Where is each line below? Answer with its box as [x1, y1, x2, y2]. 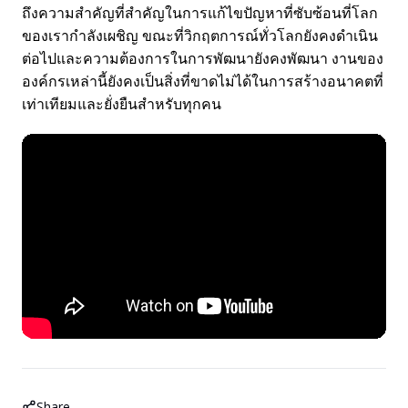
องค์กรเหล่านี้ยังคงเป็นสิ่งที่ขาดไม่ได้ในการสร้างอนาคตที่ [22, 70, 383, 91]
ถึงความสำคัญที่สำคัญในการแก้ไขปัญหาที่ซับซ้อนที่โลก [22, 2, 378, 23]
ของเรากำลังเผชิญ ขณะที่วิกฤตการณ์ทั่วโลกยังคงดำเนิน [22, 25, 378, 46]
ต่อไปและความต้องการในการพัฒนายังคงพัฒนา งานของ [22, 47, 383, 68]
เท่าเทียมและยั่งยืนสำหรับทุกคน [22, 93, 221, 114]
